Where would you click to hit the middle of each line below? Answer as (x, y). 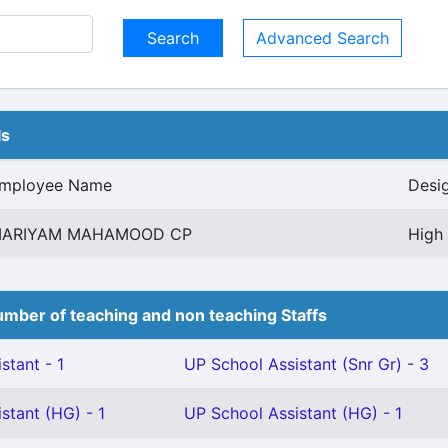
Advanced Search (322, 38)
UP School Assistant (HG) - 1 (293, 413)
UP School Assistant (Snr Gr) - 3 (306, 364)
